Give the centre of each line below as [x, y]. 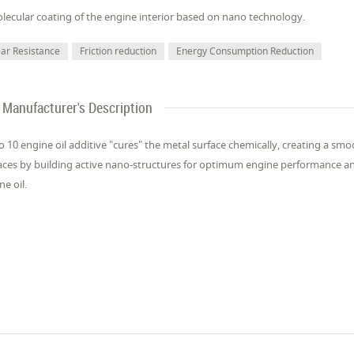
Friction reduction [119, 51]
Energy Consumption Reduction [245, 51]
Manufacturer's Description [78, 107]
